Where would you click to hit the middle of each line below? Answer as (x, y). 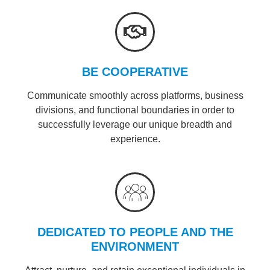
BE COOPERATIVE (135, 72)
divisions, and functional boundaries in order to (135, 110)
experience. (135, 139)
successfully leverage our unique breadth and (135, 125)
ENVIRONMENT (135, 246)
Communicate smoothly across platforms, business (135, 96)
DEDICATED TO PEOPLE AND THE (135, 232)
